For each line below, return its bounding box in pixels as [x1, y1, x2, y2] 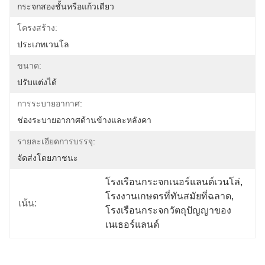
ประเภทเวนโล [17, 40, 69, 49]
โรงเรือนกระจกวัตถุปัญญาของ [105, 205, 232, 215]
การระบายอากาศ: [17, 99, 82, 108]
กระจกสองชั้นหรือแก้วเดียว [17, 2, 114, 11]
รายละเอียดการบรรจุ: [17, 137, 95, 146]
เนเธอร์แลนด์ [105, 219, 160, 230]
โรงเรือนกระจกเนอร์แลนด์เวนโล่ [105, 177, 241, 187]
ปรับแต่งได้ [17, 77, 57, 87]
